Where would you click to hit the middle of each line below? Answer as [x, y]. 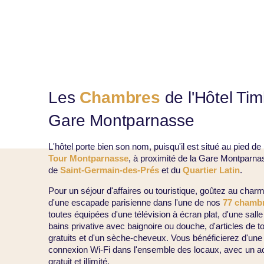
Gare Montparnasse [121, 121]
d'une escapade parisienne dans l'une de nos [136, 203]
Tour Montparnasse [89, 159]
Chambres [120, 98]
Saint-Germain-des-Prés [110, 170]
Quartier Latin [212, 170]
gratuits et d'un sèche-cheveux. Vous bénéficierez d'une [156, 238]
